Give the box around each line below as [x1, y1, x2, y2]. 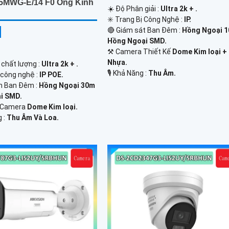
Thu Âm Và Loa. [7, 113, 59, 122]
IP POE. [39, 71, 64, 79]
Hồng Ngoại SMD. [107, 37, 167, 45]
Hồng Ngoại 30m [39, 81, 96, 90]
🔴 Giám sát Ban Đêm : [107, 26, 182, 35]
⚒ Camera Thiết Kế [107, 48, 173, 56]
